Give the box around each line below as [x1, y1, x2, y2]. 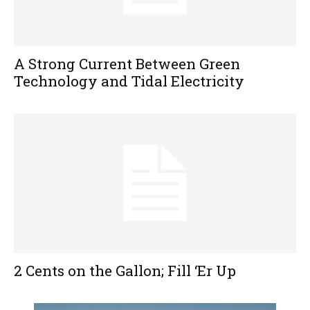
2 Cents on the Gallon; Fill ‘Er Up [14, 260, 236, 280]
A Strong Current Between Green [14, 54, 240, 74]
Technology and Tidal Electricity [14, 71, 244, 91]
